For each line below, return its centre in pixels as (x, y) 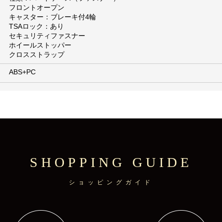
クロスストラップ (37, 55)
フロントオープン (37, 8)
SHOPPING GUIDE (111, 163)
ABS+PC (23, 72)
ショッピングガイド (111, 183)
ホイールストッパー (40, 45)
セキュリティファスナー (47, 36)
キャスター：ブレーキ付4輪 (53, 17)
